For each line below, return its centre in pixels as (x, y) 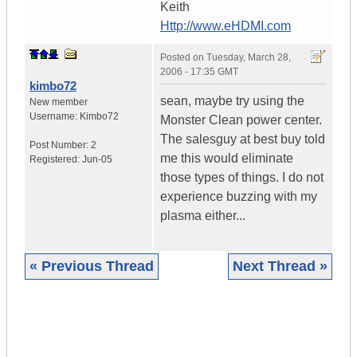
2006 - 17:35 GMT (199, 72)
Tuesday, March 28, (249, 58)
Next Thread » (280, 267)
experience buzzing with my (239, 197)
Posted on (183, 58)
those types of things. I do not (242, 178)
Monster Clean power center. (241, 120)
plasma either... (203, 216)
